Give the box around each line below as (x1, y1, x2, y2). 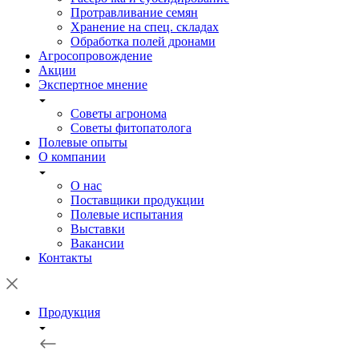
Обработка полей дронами (71, 34, 216, 48)
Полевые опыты (38, 135, 127, 149)
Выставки (71, 222, 125, 236)
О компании (38, 150, 106, 163)
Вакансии (71, 236, 124, 250)
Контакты (38, 251, 92, 264)
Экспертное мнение (38, 78, 147, 91)
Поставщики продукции (71, 193, 204, 207)
